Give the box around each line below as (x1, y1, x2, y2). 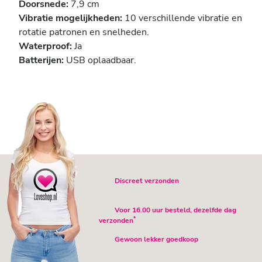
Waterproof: (19, 40, 72, 53)
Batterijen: (19, 54, 66, 67)
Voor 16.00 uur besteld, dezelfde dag (115, 205, 236, 215)
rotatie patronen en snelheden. (19, 26, 149, 39)
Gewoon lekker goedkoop (115, 235, 198, 244)
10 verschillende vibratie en (125, 12, 242, 25)
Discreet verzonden (115, 176, 179, 186)
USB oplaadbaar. (66, 54, 136, 67)
